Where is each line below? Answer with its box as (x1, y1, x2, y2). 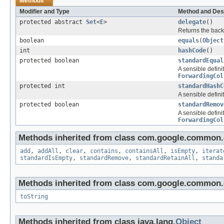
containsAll (125, 147, 163, 154)
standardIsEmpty (20, 154, 72, 161)
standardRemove (79, 154, 128, 161)
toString (20, 192, 48, 200)
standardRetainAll (135, 154, 195, 161)
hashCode (178, 46, 206, 54)
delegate (178, 18, 206, 25)
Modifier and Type (19, 7, 69, 15)
